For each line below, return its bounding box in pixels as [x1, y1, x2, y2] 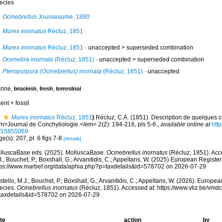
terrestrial [55, 85, 81, 92]
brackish [13, 85, 37, 92]
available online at [160, 121, 210, 128]
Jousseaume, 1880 [36, 13, 90, 20]
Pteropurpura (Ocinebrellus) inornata [2, 68, 102, 75]
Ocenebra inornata [2, 56, 53, 63]
